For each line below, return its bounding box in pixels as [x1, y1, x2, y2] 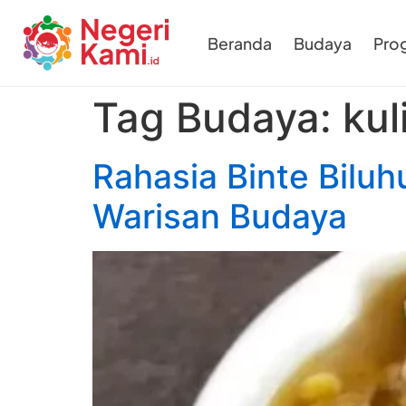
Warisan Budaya [92, 196, 347, 237]
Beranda [208, 33, 272, 53]
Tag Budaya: [92, 93, 343, 142]
